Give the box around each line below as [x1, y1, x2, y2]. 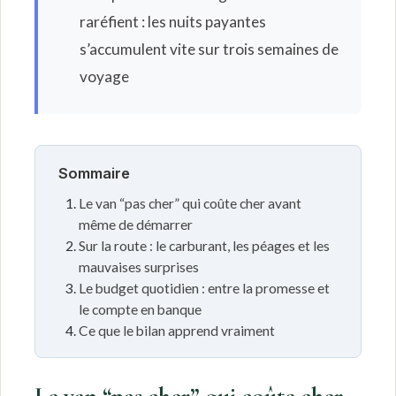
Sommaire [57, 164, 130, 183]
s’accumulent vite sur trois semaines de [79, 39, 339, 58]
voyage [79, 66, 129, 86]
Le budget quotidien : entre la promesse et [79, 280, 331, 297]
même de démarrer [79, 217, 194, 233]
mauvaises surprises [79, 259, 200, 276]
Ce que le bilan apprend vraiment [79, 323, 276, 339]
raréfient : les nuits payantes [79, 11, 266, 31]
